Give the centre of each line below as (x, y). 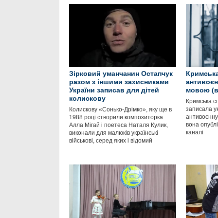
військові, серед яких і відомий (111, 141)
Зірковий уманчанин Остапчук (121, 73)
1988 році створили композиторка (116, 117)
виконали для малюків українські (114, 133)
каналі (195, 132)
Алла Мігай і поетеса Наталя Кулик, (118, 125)
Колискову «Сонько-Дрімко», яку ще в (120, 109)
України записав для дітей (114, 90)
